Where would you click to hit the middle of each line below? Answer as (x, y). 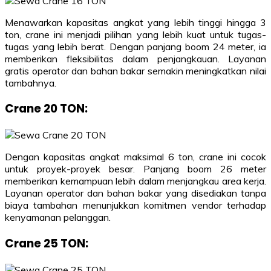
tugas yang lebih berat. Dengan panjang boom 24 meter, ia (135, 46)
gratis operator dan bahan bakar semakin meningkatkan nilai (135, 70)
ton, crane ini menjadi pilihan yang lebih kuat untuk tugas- (135, 34)
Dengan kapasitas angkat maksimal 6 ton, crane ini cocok (135, 157)
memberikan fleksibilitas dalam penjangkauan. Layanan (135, 58)
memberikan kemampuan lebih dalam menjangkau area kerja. (135, 181)
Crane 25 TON (45, 243)
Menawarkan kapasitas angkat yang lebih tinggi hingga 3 (135, 22)
